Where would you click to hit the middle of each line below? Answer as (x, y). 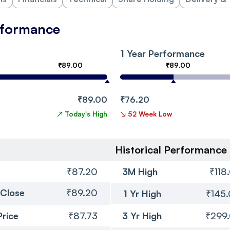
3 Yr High (142, 215)
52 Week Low (150, 114)
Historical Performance (171, 149)
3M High (140, 171)
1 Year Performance (162, 53)
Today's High (86, 114)
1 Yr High (142, 193)
